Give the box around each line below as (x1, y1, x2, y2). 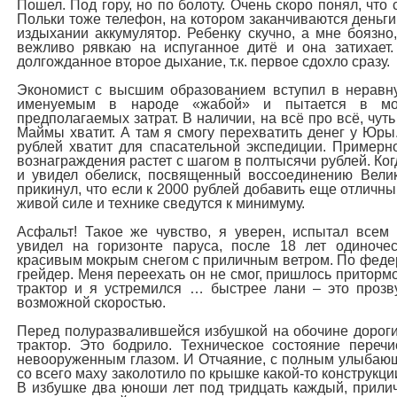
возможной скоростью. (17, 295, 166, 310)
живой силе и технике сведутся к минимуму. (17, 196, 305, 211)
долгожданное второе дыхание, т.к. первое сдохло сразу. (17, 54, 390, 69)
